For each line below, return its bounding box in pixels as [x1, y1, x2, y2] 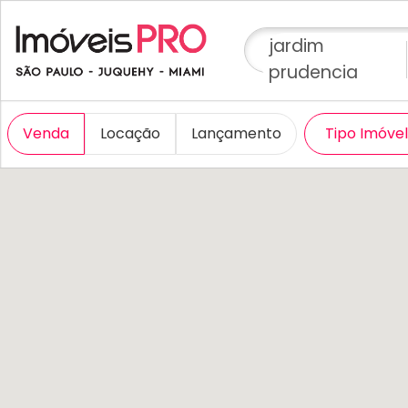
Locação [100, 123, 160, 144]
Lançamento [191, 123, 281, 144]
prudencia [268, 60, 358, 85]
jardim [268, 34, 324, 58]
